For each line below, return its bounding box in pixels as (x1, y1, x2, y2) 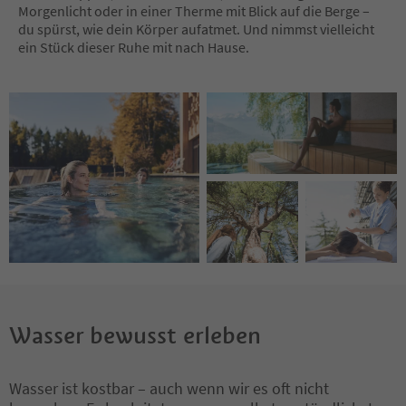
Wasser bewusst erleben (9, 320, 261, 350)
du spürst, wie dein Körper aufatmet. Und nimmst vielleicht (18, 19, 374, 38)
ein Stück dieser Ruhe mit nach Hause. (18, 37, 249, 56)
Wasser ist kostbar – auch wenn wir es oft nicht (9, 377, 329, 399)
